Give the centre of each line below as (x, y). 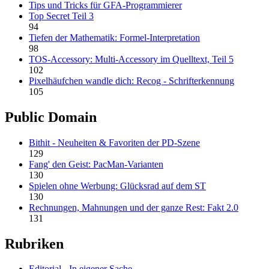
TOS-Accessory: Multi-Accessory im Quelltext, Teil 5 (131, 59)
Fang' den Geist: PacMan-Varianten (96, 164)
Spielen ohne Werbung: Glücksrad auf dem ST (117, 186)
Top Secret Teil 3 (61, 16)
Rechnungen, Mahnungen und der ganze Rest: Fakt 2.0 (134, 207)
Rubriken (34, 243)
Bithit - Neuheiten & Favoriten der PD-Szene (114, 142)
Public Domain (51, 117)
